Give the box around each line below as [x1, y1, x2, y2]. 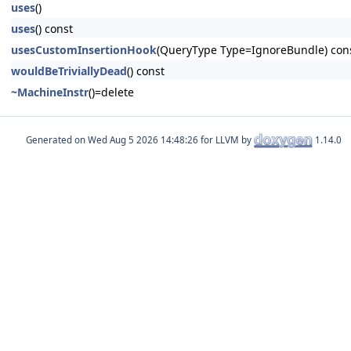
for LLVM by [198, 133, 254, 146]
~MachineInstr [11, 85, 89, 100]
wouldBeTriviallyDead [11, 63, 127, 78]
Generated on [26, 133, 88, 146]
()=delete [89, 85, 134, 100]
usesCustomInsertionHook [11, 42, 157, 57]
